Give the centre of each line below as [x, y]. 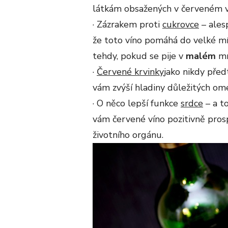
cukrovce [181, 24]
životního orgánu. [128, 135]
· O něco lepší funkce [137, 103]
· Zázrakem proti [127, 24]
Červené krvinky [130, 72]
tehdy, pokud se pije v [139, 56]
